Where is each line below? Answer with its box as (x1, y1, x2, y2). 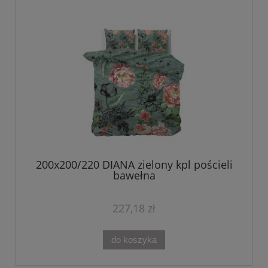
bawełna (112, 167, 156, 182)
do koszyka (111, 234, 157, 245)
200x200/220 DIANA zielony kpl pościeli (35, 157, 233, 172)
